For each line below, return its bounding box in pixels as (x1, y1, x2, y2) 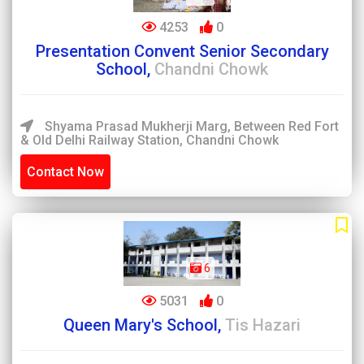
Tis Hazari (225, 315, 301, 335)
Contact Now (27, 164, 104, 180)
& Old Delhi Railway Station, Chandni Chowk (20, 132, 279, 148)
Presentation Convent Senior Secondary (35, 41, 329, 61)
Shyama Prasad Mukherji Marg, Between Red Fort (41, 119, 339, 134)
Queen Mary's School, (63, 315, 225, 335)
